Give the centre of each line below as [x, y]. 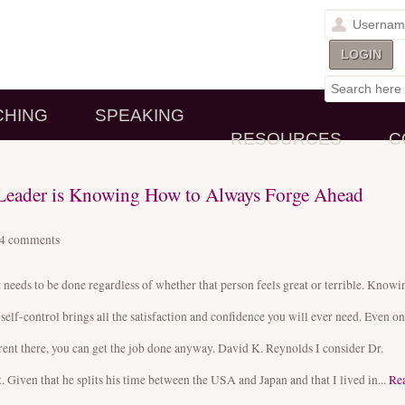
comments [34, 239]
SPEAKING [139, 116]
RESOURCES [287, 139]
